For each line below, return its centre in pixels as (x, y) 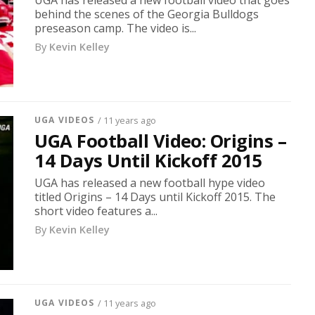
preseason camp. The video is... (116, 28)
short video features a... (96, 211)
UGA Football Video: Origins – (161, 141)
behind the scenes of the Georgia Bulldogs (147, 14)
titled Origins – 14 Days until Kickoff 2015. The (155, 197)
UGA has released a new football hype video (150, 183)
